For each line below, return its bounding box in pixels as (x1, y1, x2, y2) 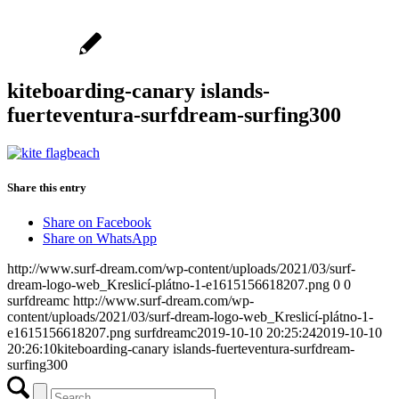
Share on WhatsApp (43, 231, 157, 247)
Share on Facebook (43, 215, 151, 231)
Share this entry (7, 180, 86, 194)
